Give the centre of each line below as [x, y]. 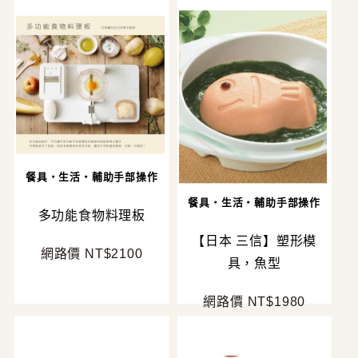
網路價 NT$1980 [255, 302]
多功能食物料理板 [91, 215]
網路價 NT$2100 [91, 253]
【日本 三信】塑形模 [255, 241]
